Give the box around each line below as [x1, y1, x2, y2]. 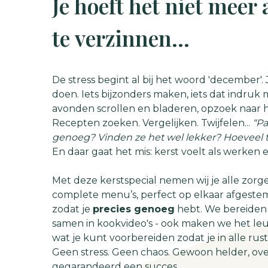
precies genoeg [93, 203, 175, 215]
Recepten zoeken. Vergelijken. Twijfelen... [52, 117, 252, 129]
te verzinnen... [52, 23, 190, 52]
